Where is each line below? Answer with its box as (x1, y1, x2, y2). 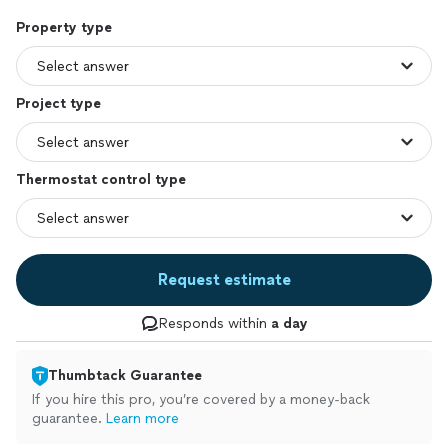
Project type (16, 95, 101, 112)
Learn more (106, 410, 179, 427)
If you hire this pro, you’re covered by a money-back (32, 391, 370, 408)
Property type (16, 19, 112, 36)
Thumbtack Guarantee (48, 367, 202, 384)
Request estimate (157, 270, 291, 289)
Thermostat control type (16, 171, 186, 188)
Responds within (158, 315, 271, 332)
